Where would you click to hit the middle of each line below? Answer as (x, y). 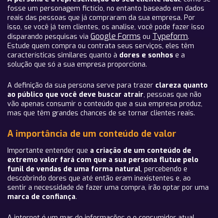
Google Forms (116, 36)
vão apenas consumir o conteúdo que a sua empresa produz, (105, 104)
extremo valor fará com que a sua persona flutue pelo (103, 160)
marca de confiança (41, 197)
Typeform (170, 36)
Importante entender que (49, 151)
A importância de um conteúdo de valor (92, 134)
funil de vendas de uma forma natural (74, 169)
